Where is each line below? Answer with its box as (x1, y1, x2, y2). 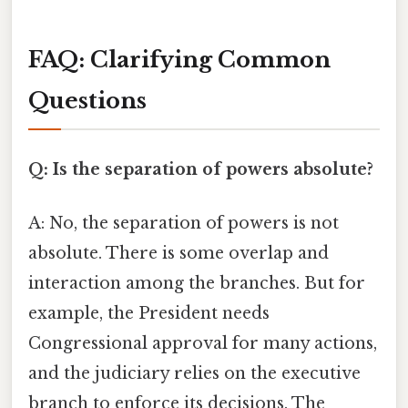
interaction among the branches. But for (28, 272, 365, 293)
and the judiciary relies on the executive (28, 362, 361, 383)
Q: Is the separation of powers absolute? (28, 158, 373, 179)
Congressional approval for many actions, (28, 332, 377, 353)
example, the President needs (28, 302, 270, 323)
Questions (28, 87, 147, 115)
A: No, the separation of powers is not (28, 212, 339, 233)
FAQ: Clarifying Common (28, 46, 331, 74)
